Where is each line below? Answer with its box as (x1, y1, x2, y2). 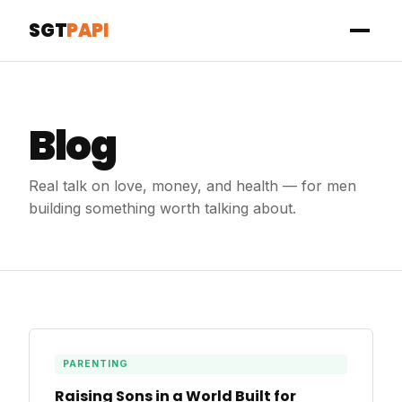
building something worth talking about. (29, 198, 296, 217)
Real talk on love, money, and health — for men (29, 176, 356, 195)
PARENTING (62, 357, 129, 370)
